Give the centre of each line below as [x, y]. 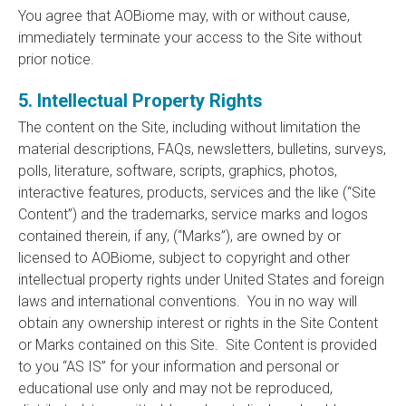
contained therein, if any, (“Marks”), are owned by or [179, 236]
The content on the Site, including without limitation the [189, 127]
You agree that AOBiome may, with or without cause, [184, 16]
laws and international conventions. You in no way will [188, 301]
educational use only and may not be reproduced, [175, 388]
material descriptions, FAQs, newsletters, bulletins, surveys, [202, 149]
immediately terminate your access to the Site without [190, 38]
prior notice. [56, 59]
